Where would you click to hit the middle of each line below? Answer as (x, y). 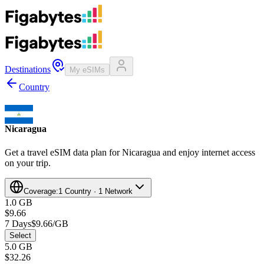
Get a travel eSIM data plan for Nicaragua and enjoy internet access (130, 152)
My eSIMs (87, 70)
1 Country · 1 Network (95, 191)
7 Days (18, 223)
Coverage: (41, 191)
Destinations (28, 69)
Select (20, 235)
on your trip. (28, 163)
